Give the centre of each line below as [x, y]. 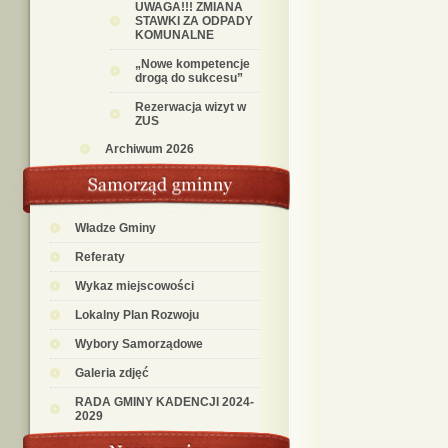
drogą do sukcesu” [189, 78]
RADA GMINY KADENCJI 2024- [164, 402]
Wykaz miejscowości [134, 286]
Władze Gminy [115, 228]
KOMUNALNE [174, 35]
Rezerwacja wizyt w [190, 107]
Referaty [100, 257]
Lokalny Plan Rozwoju [137, 315]
